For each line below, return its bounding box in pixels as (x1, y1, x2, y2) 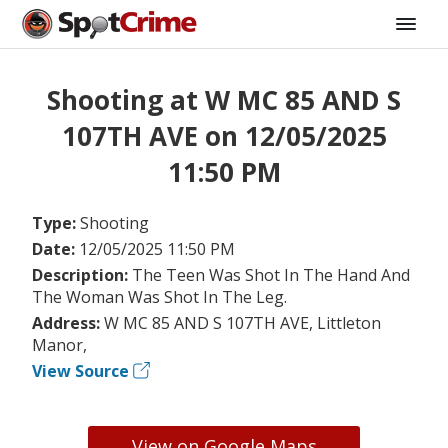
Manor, (32, 333, 87, 356)
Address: (32, 311, 104, 334)
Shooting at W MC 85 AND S (47, 82, 401, 119)
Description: (32, 263, 132, 286)
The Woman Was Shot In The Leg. (32, 285, 287, 308)
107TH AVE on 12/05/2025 (61, 118, 387, 155)
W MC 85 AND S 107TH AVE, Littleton (104, 311, 381, 334)
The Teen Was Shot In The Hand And (132, 263, 410, 286)
